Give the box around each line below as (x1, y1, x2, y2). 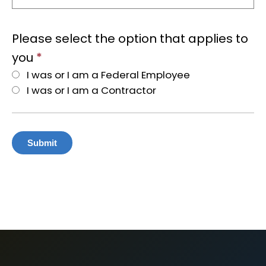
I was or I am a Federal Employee (27, 68, 190, 83)
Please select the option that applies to (12, 30, 248, 47)
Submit (27, 138, 57, 148)
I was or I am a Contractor (27, 83, 156, 98)
